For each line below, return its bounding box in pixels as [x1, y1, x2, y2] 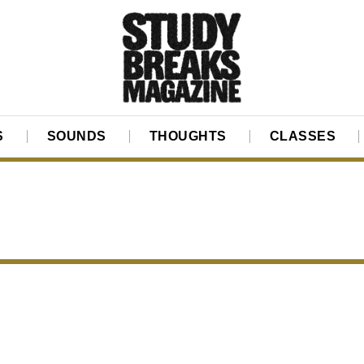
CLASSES [269, 129, 336, 144]
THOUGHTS [149, 129, 227, 144]
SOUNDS [46, 129, 106, 144]
